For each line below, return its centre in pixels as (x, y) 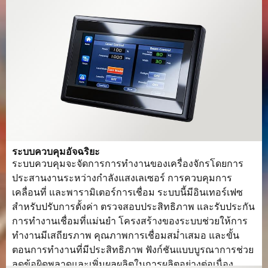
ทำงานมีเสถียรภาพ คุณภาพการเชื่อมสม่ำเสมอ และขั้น (126, 235)
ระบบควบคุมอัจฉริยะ (56, 151)
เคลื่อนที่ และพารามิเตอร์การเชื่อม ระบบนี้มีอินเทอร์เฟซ (127, 192)
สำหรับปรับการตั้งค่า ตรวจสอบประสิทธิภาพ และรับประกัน (133, 206)
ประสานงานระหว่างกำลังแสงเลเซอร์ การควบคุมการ (122, 178)
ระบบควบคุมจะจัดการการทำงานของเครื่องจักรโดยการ (128, 163)
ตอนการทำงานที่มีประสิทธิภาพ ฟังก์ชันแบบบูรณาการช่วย (133, 249)
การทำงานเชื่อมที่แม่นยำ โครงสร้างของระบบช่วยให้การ (130, 221)
